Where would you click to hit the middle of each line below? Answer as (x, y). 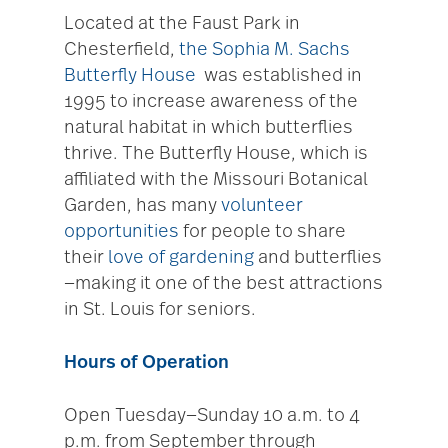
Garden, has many (142, 205)
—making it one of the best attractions (223, 283)
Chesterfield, (121, 49)
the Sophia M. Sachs (264, 49)
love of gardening (181, 257)
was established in (279, 75)
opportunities (121, 231)
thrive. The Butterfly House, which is (216, 153)
